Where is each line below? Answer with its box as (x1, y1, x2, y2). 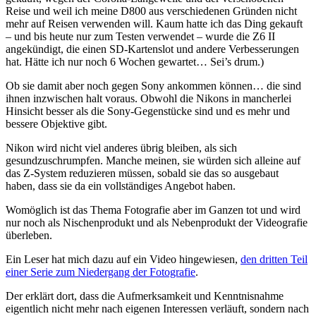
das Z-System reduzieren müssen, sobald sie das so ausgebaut (6, 167, 279, 180)
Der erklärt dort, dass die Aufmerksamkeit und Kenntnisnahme (6, 290, 284, 303)
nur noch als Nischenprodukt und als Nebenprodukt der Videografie (6, 217, 308, 229)
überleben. (6, 229, 52, 242)
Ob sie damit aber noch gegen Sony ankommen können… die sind (6, 80, 301, 92)
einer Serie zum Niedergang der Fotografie (6, 266, 195, 279)
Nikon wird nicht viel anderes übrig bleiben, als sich (6, 142, 237, 154)
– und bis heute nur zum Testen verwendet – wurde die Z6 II (6, 30, 275, 43)
